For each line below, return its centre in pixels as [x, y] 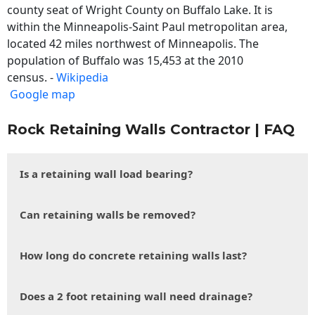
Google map [43, 95]
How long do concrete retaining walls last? [133, 256]
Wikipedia [82, 78]
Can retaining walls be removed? [108, 215]
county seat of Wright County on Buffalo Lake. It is [140, 10]
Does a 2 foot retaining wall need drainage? [136, 296]
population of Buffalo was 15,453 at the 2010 [125, 61]
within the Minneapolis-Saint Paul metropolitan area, [147, 27]
